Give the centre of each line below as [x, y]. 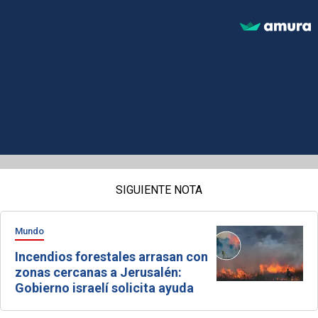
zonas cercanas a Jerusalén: [98, 272]
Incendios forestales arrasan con [111, 256]
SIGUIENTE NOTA [159, 190]
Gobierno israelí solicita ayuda [104, 287]
